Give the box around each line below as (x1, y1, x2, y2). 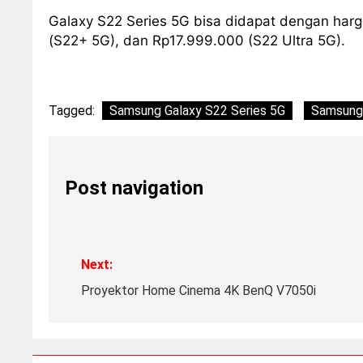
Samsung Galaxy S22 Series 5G (109, 103, 285, 119)
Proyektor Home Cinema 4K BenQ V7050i (81, 283, 316, 298)
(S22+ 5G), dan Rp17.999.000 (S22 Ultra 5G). (49, 32, 345, 49)
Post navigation (65, 177, 203, 200)
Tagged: (49, 103, 98, 119)
